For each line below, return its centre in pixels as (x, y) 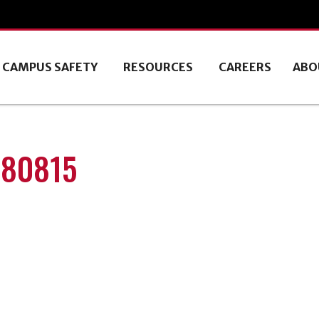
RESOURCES (158, 67)
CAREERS (245, 67)
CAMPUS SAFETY (49, 67)
